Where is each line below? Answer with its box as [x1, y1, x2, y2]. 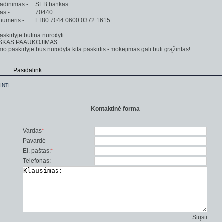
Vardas [23, 127, 42, 134]
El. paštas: [23, 147, 51, 154]
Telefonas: [23, 157, 51, 164]
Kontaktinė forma [90, 105, 140, 112]
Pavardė [23, 137, 46, 144]
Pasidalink [13, 67, 42, 74]
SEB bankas [34, 1, 68, 8]
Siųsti [192, 214, 207, 221]
